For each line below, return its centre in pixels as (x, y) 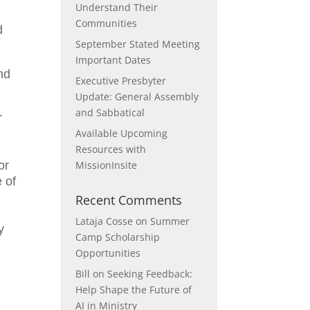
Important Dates (113, 60)
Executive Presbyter (121, 81)
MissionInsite (107, 165)
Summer (170, 221)
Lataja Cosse (104, 221)
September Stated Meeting (138, 44)
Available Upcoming (122, 133)
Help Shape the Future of (134, 290)
